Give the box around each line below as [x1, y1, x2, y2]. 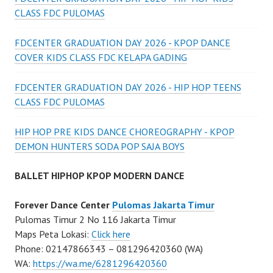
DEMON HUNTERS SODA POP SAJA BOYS [15, 140, 185, 153]
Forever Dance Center [15, 199, 112, 211]
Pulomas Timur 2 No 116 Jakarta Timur [15, 213, 176, 226]
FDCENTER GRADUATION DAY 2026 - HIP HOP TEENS [15, 81, 241, 94]
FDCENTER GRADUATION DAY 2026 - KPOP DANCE [15, 37, 230, 49]
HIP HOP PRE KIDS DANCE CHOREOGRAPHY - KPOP [15, 126, 235, 138]
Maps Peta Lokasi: [15, 228, 91, 241]
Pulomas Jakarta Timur [112, 199, 214, 211]
